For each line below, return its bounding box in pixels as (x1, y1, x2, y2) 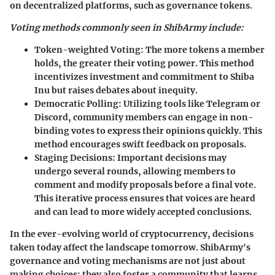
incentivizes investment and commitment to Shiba (34, 71, 254, 83)
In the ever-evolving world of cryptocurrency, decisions (10, 228, 254, 240)
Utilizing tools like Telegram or (122, 98, 260, 110)
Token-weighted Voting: (34, 44, 144, 56)
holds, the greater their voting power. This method (34, 58, 254, 69)
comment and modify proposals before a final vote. (34, 179, 256, 191)
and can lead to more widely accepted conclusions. (34, 206, 252, 218)
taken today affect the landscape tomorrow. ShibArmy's (10, 242, 250, 254)
